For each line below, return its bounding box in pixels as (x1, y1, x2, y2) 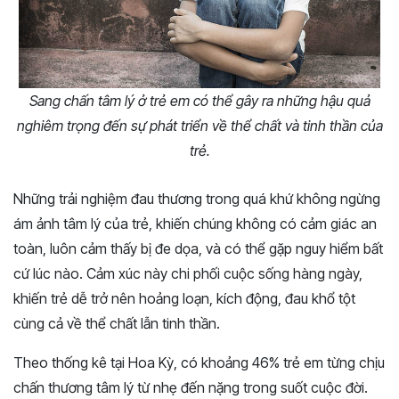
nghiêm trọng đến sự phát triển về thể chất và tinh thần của (16, 117, 383, 135)
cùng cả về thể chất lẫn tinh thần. (13, 314, 220, 333)
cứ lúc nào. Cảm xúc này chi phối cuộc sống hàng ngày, (13, 265, 362, 283)
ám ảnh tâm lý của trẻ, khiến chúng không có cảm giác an (13, 215, 377, 233)
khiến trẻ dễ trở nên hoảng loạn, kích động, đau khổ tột (13, 289, 355, 308)
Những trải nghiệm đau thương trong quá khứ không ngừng (13, 190, 380, 208)
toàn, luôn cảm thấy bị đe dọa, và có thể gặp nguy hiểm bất (13, 240, 383, 258)
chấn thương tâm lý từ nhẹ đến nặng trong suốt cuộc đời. (13, 379, 368, 397)
